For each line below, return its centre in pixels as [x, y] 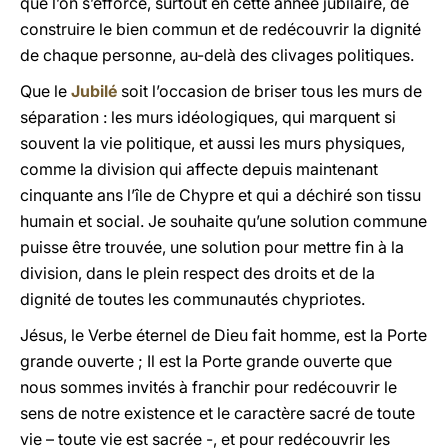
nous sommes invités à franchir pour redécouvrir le [208, 387]
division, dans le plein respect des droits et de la [197, 273]
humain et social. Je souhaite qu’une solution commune [223, 221]
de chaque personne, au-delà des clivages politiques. [217, 55]
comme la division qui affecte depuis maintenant [199, 169]
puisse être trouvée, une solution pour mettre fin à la [212, 247]
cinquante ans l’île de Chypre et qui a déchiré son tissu [220, 195]
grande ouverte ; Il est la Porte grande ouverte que [206, 361]
